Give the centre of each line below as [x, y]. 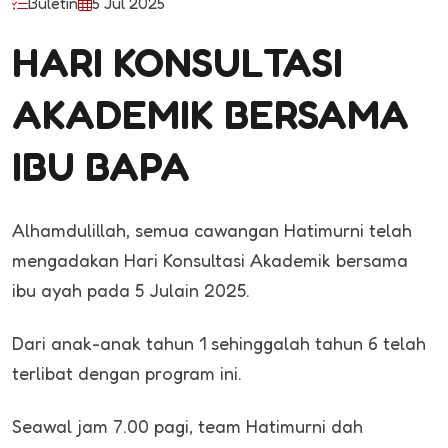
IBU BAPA [101, 166]
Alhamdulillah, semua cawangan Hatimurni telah [212, 230]
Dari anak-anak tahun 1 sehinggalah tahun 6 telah [219, 343]
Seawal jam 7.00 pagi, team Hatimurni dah [187, 426]
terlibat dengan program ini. [127, 373]
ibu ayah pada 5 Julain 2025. [131, 290]
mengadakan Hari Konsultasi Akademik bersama [210, 260]
